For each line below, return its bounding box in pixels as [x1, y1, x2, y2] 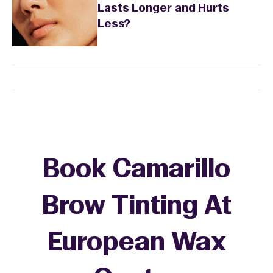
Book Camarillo [43, 158, 230, 183]
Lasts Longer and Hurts [97, 3, 229, 15]
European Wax [47, 232, 226, 256]
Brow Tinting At [41, 195, 232, 219]
